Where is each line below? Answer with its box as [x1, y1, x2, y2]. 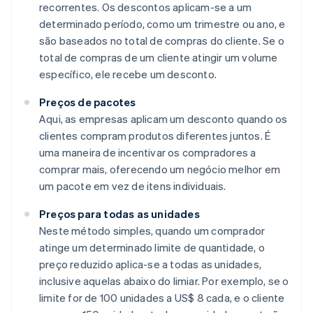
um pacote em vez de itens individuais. [39, 179, 226, 194]
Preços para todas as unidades [39, 207, 200, 221]
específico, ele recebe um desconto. [39, 67, 217, 82]
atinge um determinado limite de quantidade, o [39, 240, 265, 255]
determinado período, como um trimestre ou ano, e [39, 17, 286, 31]
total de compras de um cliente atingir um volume [39, 50, 278, 65]
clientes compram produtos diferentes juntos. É [39, 129, 271, 143]
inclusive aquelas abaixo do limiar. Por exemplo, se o [39, 274, 289, 289]
